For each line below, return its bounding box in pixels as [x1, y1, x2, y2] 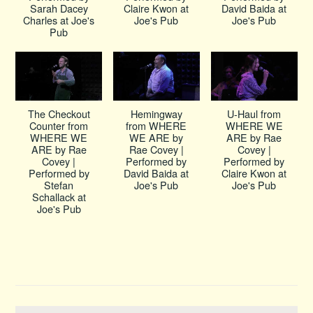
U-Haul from [227, 105, 282, 121]
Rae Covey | [129, 141, 184, 156]
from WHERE [126, 117, 187, 133]
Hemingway [130, 105, 182, 121]
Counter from [29, 117, 89, 133]
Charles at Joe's [23, 13, 95, 28]
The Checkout [27, 105, 90, 121]
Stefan [44, 177, 74, 192]
